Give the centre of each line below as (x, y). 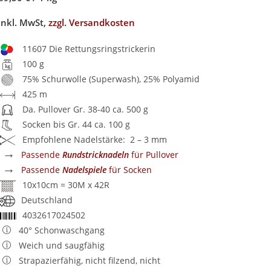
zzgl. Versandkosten (92, 22)
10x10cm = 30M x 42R (66, 185)
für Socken (129, 170)
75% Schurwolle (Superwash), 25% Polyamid (111, 79)
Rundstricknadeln (96, 155)
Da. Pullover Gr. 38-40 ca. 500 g (86, 109)
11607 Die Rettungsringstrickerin (89, 49)
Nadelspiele (85, 170)
